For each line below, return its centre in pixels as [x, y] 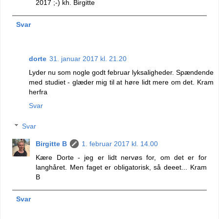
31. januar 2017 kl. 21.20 [88, 59]
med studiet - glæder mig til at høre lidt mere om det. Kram [121, 82]
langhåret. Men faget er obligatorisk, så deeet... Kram [121, 167]
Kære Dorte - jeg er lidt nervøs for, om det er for [121, 157]
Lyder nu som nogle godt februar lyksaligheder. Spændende [121, 73]
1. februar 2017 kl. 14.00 [120, 143]
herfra [38, 92]
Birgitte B [52, 143]
